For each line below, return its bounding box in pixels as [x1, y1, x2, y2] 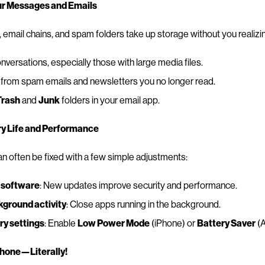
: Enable [44, 216, 77, 228]
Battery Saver [196, 216, 256, 228]
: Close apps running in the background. [66, 198, 221, 209]
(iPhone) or [149, 216, 197, 228]
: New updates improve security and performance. [39, 179, 237, 190]
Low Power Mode [77, 216, 150, 228]
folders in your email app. [59, 93, 160, 105]
